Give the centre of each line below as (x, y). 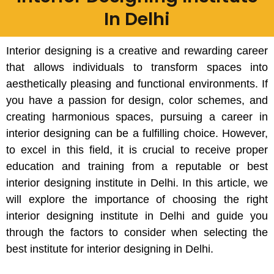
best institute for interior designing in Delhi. (110, 249)
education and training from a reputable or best (137, 166)
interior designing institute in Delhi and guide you (137, 216)
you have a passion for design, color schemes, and (137, 100)
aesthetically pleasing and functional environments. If (137, 84)
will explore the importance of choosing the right (137, 199)
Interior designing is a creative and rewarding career (137, 51)
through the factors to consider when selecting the (137, 232)
